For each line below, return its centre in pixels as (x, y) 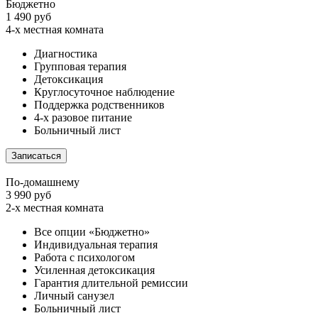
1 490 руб (28, 17)
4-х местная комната (55, 30)
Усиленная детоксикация (94, 270)
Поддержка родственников (99, 105)
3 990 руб (28, 195)
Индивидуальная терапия (96, 245)
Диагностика (66, 54)
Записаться (36, 156)
